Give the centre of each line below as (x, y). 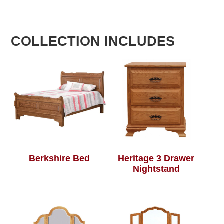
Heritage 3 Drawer (156, 159)
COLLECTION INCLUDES (93, 42)
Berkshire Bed (60, 159)
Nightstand (156, 169)
